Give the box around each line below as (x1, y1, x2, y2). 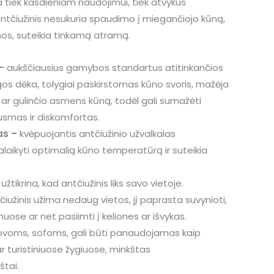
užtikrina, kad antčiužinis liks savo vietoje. (1, 177, 183, 190)
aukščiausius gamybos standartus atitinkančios (7, 61, 223, 75)
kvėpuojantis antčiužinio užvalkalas (17, 127, 176, 141)
